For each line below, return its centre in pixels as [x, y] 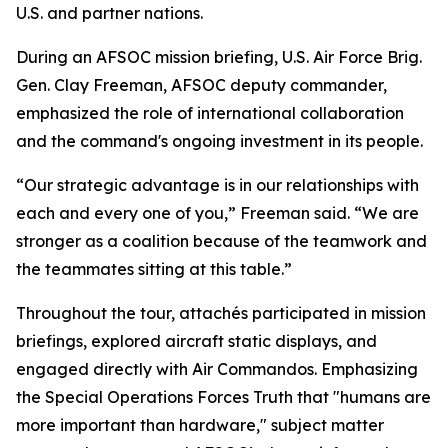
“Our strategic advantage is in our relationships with [217, 185]
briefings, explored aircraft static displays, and [196, 341]
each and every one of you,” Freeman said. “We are [217, 213]
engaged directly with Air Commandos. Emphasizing [217, 369]
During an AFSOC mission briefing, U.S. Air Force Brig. [219, 57]
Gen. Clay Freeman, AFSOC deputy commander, [201, 85]
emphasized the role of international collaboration [210, 113]
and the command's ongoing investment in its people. [219, 141]
